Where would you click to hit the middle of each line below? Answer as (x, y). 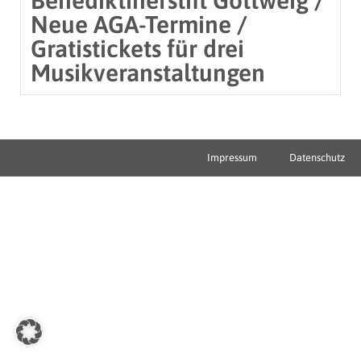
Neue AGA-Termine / (139, 24)
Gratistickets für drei (137, 48)
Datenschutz (317, 157)
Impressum (232, 157)
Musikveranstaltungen (148, 72)
